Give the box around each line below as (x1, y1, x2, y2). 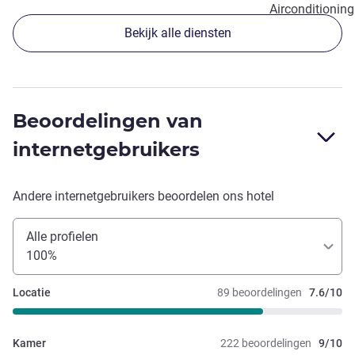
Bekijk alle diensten (124, 25, 231, 41)
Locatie (13, 286, 51, 300)
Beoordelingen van (13, 109, 203, 133)
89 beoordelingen (217, 286, 302, 300)
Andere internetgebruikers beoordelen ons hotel (13, 189, 274, 204)
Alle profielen (26, 229, 98, 245)
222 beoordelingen (220, 337, 311, 350)
